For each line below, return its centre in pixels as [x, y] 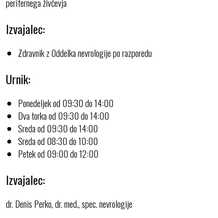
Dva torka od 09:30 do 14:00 [64, 115]
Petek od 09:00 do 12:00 [58, 153]
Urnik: [18, 79]
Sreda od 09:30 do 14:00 [58, 128]
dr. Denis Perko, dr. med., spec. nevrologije [69, 203]
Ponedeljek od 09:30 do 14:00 [66, 102]
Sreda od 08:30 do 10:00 [58, 140]
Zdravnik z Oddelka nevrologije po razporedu [85, 52]
